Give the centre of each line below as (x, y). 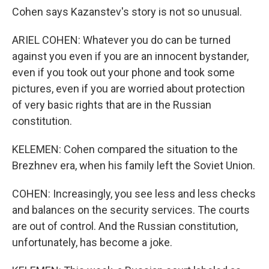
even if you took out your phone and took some (123, 72)
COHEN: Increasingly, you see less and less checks (134, 194)
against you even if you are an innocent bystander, (130, 56)
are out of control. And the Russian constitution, (125, 226)
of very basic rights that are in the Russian (112, 105)
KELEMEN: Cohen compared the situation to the (125, 149)
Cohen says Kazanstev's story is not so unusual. (127, 12)
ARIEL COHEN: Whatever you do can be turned (121, 40)
